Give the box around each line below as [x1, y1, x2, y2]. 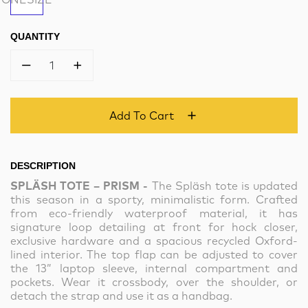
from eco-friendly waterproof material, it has [10, 206, 298, 220]
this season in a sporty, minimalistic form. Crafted [10, 192, 298, 206]
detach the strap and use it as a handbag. [10, 289, 232, 302]
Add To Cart [109, 109, 174, 122]
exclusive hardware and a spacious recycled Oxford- [10, 234, 298, 247]
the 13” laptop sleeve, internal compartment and [10, 261, 298, 275]
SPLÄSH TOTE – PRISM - [10, 179, 152, 192]
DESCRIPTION [10, 160, 76, 171]
